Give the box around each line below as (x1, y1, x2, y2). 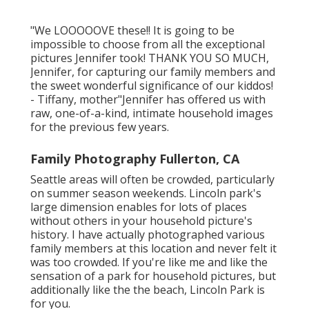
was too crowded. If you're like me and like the (30, 254, 268, 270)
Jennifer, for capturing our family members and (30, 63, 275, 79)
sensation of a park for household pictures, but (30, 268, 276, 283)
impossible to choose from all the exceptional (30, 36, 265, 52)
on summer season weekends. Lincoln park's (30, 185, 261, 201)
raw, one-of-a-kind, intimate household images (30, 105, 273, 121)
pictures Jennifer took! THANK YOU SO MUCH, (30, 50, 269, 66)
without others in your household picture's (30, 212, 252, 228)
